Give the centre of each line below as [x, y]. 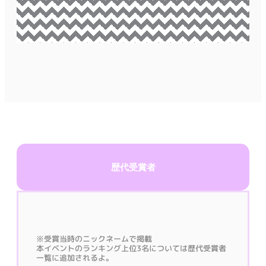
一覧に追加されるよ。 [75, 257]
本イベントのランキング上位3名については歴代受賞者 [132, 248]
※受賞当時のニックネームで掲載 [94, 238]
